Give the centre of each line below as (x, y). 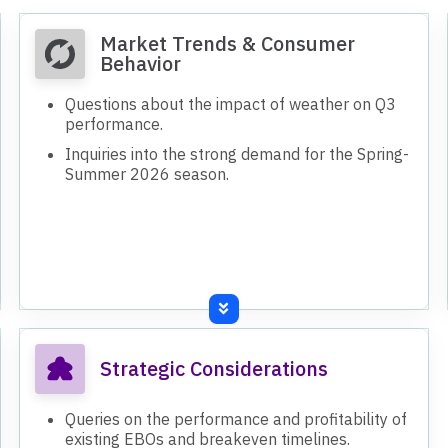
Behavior (141, 63)
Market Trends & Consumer (228, 43)
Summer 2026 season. (147, 173)
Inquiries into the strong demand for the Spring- (237, 153)
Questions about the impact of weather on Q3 (231, 103)
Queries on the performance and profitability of (236, 418)
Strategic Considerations (214, 368)
